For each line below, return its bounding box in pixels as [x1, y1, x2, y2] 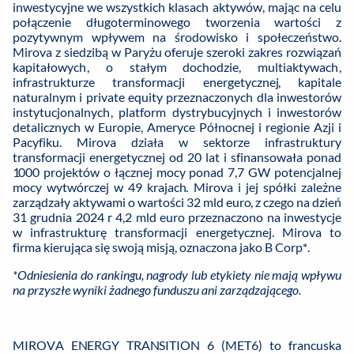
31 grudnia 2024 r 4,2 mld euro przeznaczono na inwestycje [13, 209, 341, 225]
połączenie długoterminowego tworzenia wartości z [13, 14, 341, 30]
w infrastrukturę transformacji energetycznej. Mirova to [13, 224, 341, 240]
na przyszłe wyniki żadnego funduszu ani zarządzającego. [13, 282, 301, 298]
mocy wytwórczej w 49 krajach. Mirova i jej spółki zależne [13, 179, 341, 195]
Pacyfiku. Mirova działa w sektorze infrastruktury [13, 134, 341, 150]
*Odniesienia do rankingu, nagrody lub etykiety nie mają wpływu [13, 267, 341, 283]
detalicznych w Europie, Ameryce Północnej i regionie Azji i [13, 119, 341, 135]
